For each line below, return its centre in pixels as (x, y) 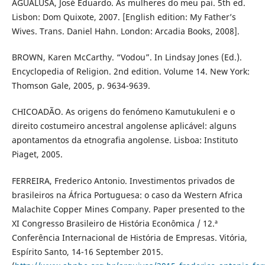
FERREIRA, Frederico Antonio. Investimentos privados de (123, 180)
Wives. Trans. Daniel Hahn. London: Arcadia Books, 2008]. (125, 31)
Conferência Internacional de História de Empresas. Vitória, (129, 237)
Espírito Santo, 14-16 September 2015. (87, 251)
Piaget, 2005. (37, 154)
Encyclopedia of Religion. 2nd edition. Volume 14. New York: (130, 72)
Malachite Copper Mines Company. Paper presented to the (128, 209)
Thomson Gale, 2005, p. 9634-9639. (81, 86)
